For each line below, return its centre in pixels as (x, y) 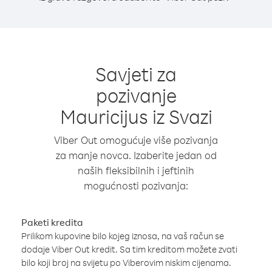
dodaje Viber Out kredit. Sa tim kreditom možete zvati (129, 249)
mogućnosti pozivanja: (136, 185)
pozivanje (136, 95)
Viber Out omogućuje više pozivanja (136, 140)
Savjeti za (136, 74)
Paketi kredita (52, 222)
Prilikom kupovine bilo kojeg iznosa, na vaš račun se (123, 236)
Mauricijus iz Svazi (136, 116)
